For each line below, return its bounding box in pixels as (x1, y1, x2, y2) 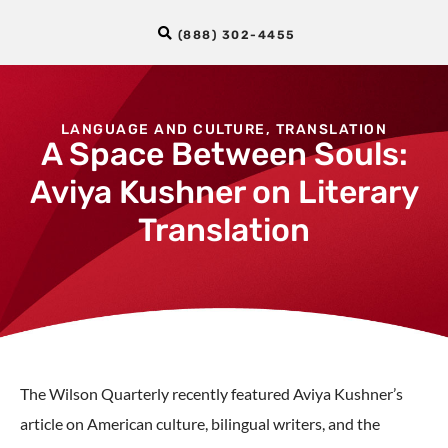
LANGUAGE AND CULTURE (60, 121, 266, 138)
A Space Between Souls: (40, 135, 408, 173)
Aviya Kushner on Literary (29, 173, 419, 211)
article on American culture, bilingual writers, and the (20, 414, 380, 433)
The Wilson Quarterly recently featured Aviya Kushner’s (20, 384, 403, 403)
